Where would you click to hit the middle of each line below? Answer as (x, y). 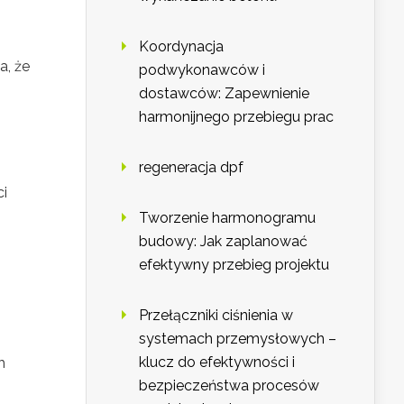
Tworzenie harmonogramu (227, 218)
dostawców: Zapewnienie (224, 94)
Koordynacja (181, 47)
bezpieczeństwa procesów (229, 386)
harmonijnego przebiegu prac (236, 117)
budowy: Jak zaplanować (223, 242)
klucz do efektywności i (217, 363)
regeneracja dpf (191, 168)
